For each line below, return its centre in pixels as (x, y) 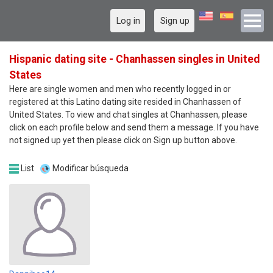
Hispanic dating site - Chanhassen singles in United (134, 59)
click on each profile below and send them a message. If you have (134, 127)
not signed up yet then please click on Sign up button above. (123, 140)
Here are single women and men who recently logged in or (120, 89)
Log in (128, 21)
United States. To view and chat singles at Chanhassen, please (128, 115)
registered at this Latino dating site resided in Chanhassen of (125, 102)
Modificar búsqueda (90, 168)
